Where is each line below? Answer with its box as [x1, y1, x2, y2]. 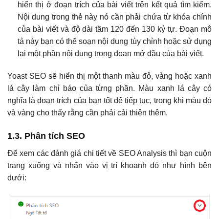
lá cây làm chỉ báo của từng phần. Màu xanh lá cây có [7, 84, 212, 93]
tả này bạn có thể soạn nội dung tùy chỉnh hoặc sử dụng [17, 37, 212, 46]
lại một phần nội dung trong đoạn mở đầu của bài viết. [17, 49, 204, 58]
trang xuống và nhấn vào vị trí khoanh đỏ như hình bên [7, 161, 212, 170]
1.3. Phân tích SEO [7, 131, 85, 141]
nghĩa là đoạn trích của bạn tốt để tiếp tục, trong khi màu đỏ [7, 96, 212, 105]
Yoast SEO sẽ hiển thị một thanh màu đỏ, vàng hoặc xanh [7, 72, 212, 81]
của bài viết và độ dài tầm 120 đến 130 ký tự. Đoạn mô [17, 25, 212, 34]
